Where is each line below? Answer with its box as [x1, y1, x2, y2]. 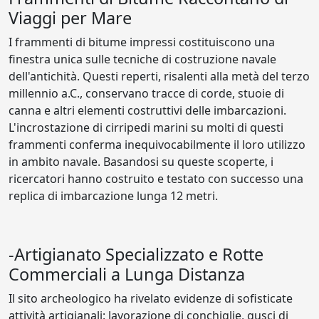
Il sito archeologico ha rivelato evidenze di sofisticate [9, 290, 293, 306]
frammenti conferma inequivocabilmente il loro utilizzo [9, 136, 305, 152]
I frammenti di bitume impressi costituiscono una [9, 33, 275, 50]
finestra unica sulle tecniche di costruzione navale [9, 51, 276, 67]
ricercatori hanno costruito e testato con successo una [9, 170, 303, 187]
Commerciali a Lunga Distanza [9, 262, 245, 286]
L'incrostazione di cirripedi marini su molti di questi [9, 119, 283, 135]
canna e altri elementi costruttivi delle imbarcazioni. [9, 102, 286, 118]
